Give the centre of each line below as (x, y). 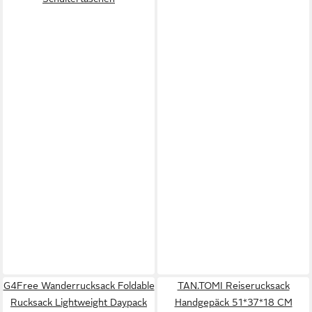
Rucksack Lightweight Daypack (79, 302)
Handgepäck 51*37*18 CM (233, 302)
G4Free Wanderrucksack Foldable (79, 285)
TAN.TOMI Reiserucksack (233, 285)
